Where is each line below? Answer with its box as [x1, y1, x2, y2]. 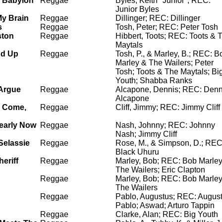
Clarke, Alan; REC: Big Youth [115, 210, 218, 219]
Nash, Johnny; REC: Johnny [115, 121, 215, 129]
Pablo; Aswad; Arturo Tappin [115, 201, 215, 210]
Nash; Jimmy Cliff [115, 130, 177, 138]
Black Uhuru [115, 148, 159, 156]
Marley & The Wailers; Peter [115, 58, 214, 67]
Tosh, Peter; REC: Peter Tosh [115, 23, 218, 31]
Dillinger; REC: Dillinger [115, 14, 200, 22]
